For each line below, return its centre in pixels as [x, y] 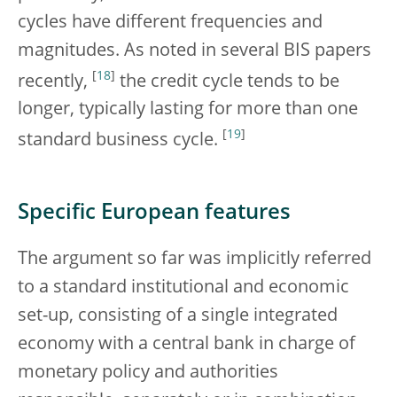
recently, [55, 82]
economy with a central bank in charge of [187, 344]
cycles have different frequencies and [170, 23]
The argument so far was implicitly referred [195, 259]
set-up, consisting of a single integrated [178, 316]
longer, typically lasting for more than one [188, 110]
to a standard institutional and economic [183, 288]
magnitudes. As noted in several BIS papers [195, 51]
